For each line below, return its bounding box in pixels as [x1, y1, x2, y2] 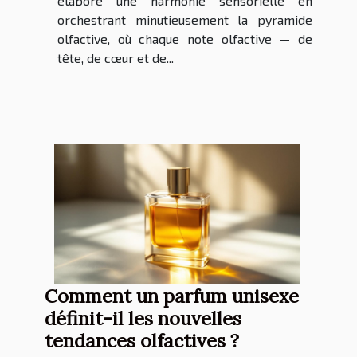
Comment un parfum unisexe [45, 284, 299, 308]
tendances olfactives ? [45, 328, 239, 353]
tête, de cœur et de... [57, 50, 174, 66]
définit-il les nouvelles [45, 306, 241, 331]
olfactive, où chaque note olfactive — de [57, 31, 312, 47]
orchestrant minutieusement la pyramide [57, 12, 312, 28]
